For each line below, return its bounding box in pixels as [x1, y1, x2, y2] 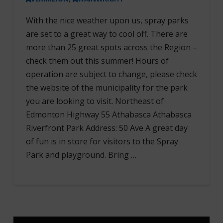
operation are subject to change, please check [25, 68, 197, 80]
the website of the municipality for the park [25, 82, 188, 93]
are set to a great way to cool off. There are [25, 28, 188, 39]
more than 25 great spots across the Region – [25, 41, 197, 53]
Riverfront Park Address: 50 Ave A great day [25, 122, 188, 133]
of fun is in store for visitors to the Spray [25, 135, 178, 147]
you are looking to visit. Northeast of [25, 95, 164, 107]
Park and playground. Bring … [25, 149, 136, 160]
